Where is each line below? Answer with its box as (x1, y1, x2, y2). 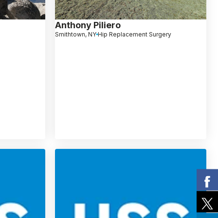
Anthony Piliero (54, 19, 121, 30)
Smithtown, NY (54, 30, 96, 38)
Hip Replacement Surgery (97, 30, 171, 38)
